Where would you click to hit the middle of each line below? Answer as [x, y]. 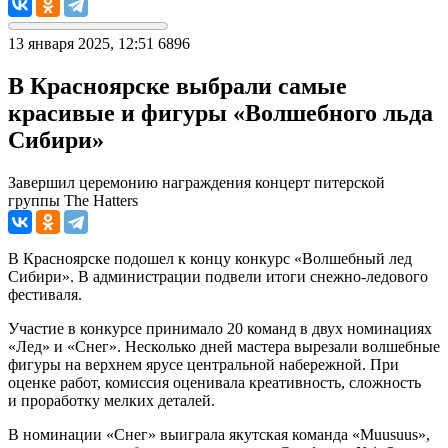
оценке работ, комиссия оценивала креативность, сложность [214, 382]
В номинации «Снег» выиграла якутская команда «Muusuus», [219, 434]
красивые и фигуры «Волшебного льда [220, 112]
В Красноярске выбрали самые [177, 85]
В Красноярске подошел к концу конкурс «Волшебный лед [210, 258]
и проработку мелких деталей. [111, 400]
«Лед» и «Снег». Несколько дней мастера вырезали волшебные [224, 346]
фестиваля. [45, 294]
